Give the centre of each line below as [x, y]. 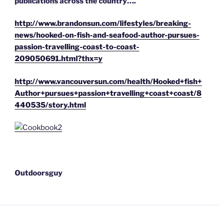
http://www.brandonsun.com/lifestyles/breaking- [103, 24]
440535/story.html [50, 105]
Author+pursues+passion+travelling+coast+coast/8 [108, 93]
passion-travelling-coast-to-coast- [77, 47]
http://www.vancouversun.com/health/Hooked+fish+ [108, 81]
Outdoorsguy [39, 173]
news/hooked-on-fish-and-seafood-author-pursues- [107, 35]
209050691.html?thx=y [59, 59]
